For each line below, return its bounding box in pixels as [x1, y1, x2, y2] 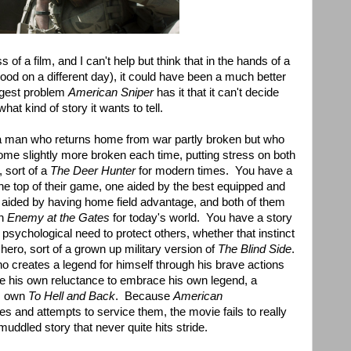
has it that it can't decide [154, 86, 279, 100]
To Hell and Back [28, 290, 115, 303]
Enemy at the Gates [7, 212, 110, 225]
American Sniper [68, 86, 154, 100]
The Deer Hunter [50, 165, 136, 178]
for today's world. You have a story [110, 212, 292, 225]
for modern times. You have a [136, 165, 292, 178]
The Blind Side [218, 243, 291, 256]
